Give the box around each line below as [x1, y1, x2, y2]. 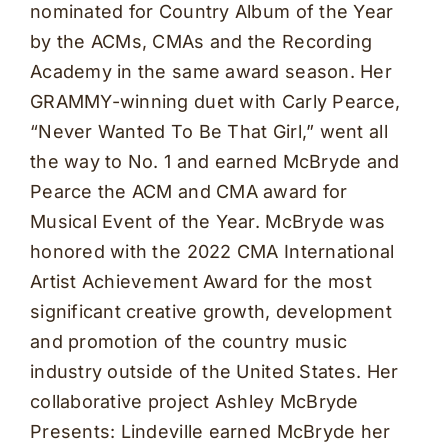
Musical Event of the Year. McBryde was [29, 210, 386, 232]
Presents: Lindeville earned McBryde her [29, 420, 391, 442]
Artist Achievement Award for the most [29, 270, 372, 292]
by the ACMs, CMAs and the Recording [29, 30, 373, 52]
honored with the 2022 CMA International [29, 240, 395, 262]
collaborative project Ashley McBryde [29, 390, 359, 412]
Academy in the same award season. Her [29, 60, 392, 82]
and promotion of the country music [29, 330, 348, 352]
